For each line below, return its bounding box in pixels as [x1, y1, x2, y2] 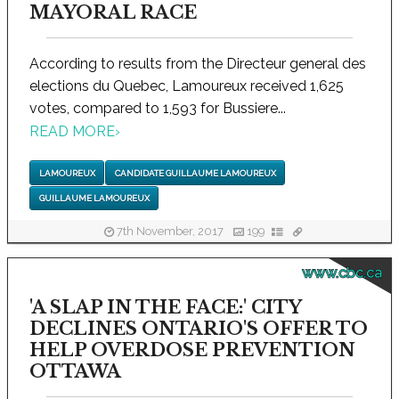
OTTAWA [28, 361, 121, 382]
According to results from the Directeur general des [28, 55, 366, 72]
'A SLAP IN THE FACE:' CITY [28, 297, 301, 318]
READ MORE [28, 123, 115, 141]
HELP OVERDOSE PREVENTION [28, 339, 355, 361]
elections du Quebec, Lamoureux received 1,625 [28, 77, 344, 94]
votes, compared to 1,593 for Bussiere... [28, 100, 286, 117]
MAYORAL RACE [28, 2, 197, 23]
